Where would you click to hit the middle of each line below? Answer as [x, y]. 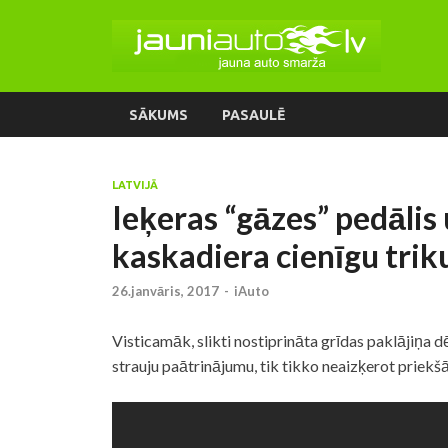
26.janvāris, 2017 [165, 291]
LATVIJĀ [135, 185]
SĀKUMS [158, 114]
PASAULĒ [253, 114]
